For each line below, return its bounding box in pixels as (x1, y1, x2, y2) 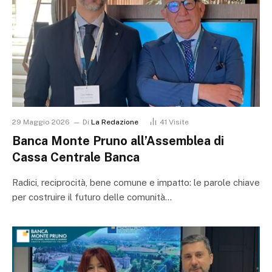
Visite (169, 118, 189, 127)
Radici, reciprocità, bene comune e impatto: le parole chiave (12, 177, 260, 188)
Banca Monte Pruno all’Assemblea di (12, 134, 224, 149)
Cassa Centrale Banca (12, 150, 140, 165)
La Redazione (91, 118, 138, 127)
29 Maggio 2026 (12, 118, 70, 127)
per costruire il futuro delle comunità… (12, 192, 172, 203)
